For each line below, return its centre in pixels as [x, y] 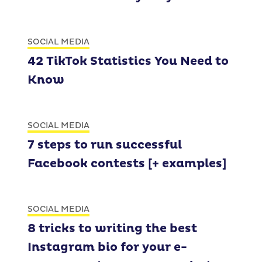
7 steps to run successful [105, 145]
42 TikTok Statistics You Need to [128, 62]
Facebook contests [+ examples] [127, 164]
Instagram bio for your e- [107, 248]
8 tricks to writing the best [112, 229]
